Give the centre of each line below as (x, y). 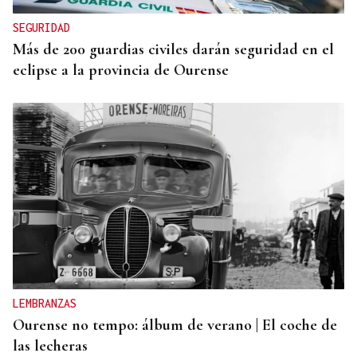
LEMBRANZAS (45, 304)
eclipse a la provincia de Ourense (121, 71)
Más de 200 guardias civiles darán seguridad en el (173, 50)
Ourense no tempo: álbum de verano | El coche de (175, 326)
